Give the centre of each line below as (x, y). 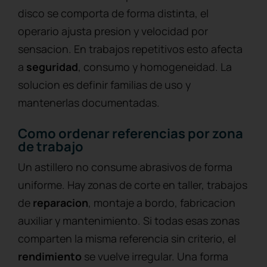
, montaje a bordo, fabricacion (162, 202)
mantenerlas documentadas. (89, 102)
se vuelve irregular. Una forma (155, 256)
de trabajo (51, 146)
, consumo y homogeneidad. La (155, 66)
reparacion (60, 202)
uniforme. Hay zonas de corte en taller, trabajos (133, 184)
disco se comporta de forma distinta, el (113, 13)
